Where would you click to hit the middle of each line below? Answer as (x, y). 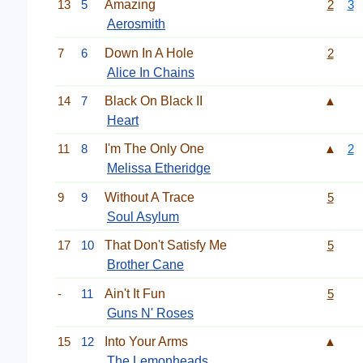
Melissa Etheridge (159, 169)
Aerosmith (136, 24)
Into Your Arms (146, 341)
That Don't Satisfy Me (166, 246)
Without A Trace (149, 197)
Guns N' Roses (150, 313)
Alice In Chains (151, 72)
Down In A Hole (149, 53)
